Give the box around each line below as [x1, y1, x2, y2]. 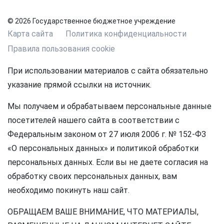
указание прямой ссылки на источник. [7, 80, 151, 90]
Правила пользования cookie [7, 44, 115, 54]
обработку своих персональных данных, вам [7, 171, 177, 181]
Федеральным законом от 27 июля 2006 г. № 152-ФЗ [7, 129, 206, 139]
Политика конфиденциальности [65, 29, 186, 39]
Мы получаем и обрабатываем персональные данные [7, 101, 211, 111]
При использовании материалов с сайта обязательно [7, 66, 208, 76]
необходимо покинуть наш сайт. [7, 185, 129, 195]
